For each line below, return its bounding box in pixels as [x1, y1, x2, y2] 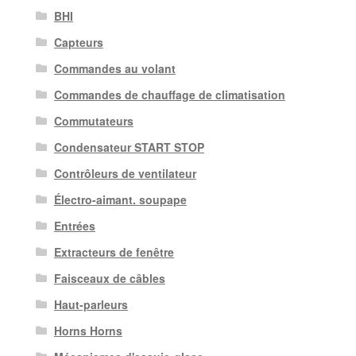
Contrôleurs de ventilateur [53, 164, 196, 181]
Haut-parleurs [53, 296, 128, 312]
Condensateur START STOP [53, 138, 204, 155]
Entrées [53, 217, 95, 234]
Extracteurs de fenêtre [53, 243, 174, 260]
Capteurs [53, 33, 103, 50]
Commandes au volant [53, 60, 176, 76]
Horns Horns [53, 322, 122, 339]
